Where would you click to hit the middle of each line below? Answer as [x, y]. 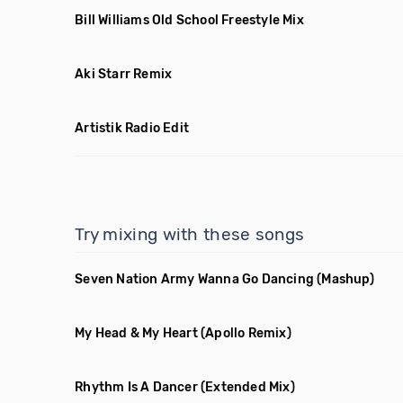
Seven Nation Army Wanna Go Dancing [195, 279]
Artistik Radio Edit [132, 128]
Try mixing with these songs [190, 234]
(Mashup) [345, 279]
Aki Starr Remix [124, 74]
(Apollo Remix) [246, 333]
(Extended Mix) [248, 387]
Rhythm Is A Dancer [136, 387]
